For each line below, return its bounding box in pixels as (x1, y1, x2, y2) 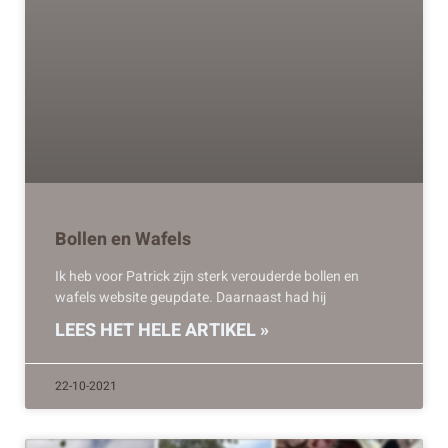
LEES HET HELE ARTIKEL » (55, 317, 269, 345)
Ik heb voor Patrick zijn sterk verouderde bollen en (55, 266, 359, 288)
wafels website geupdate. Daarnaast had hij (55, 287, 326, 309)
